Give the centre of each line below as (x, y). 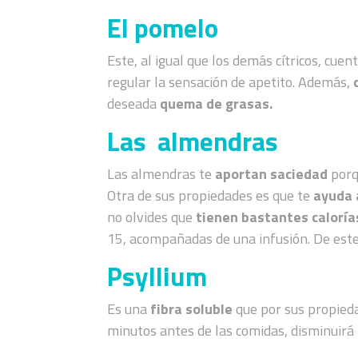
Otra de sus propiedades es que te (209, 195)
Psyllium (157, 276)
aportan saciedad (273, 173)
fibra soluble (192, 308)
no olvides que (152, 217)
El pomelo (163, 28)
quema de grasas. (218, 103)
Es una (129, 308)
